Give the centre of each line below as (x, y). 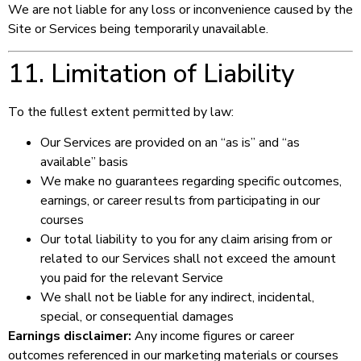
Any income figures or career (213, 336)
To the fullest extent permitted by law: (121, 112)
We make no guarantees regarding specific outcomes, (191, 182)
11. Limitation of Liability (151, 73)
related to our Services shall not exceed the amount (188, 259)
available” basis (84, 162)
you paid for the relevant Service (132, 278)
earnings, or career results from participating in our (180, 201)
